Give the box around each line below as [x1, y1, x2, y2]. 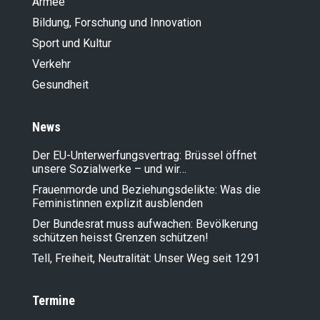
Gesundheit [32, 77, 89, 91]
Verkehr [32, 56, 71, 71]
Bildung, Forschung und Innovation [32, 15, 201, 29]
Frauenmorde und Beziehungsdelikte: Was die [32, 182, 261, 196]
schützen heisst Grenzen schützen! [32, 230, 209, 244]
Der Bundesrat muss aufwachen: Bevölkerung [32, 216, 258, 231]
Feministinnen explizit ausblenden [32, 196, 203, 210]
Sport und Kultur [32, 36, 111, 50]
